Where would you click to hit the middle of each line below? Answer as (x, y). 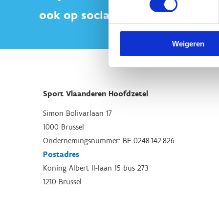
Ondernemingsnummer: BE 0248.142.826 (109, 141)
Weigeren (188, 44)
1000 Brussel (64, 127)
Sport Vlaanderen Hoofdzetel (96, 94)
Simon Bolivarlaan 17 (77, 113)
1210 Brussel (62, 182)
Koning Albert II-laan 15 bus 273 (96, 168)
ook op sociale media (97, 15)
